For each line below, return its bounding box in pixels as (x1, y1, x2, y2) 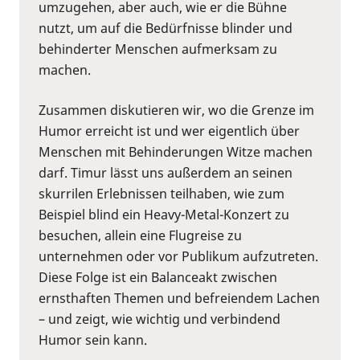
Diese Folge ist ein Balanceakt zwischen (39, 268, 277, 286)
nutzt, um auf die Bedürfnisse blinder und (39, 18, 292, 37)
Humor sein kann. (39, 330, 147, 349)
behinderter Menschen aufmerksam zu (39, 39, 277, 58)
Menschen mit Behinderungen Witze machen (39, 142, 313, 161)
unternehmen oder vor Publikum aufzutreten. (39, 247, 318, 265)
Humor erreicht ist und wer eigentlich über (39, 121, 300, 140)
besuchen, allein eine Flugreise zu (39, 226, 242, 244)
